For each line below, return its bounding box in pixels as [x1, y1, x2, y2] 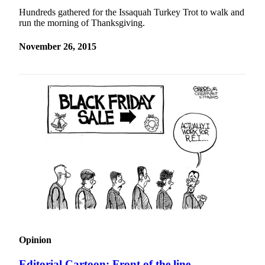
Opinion [19, 235, 51, 245]
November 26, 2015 [19, 41, 96, 51]
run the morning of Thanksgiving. [19, 18, 145, 28]
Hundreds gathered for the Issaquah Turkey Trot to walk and [19, 7, 244, 18]
